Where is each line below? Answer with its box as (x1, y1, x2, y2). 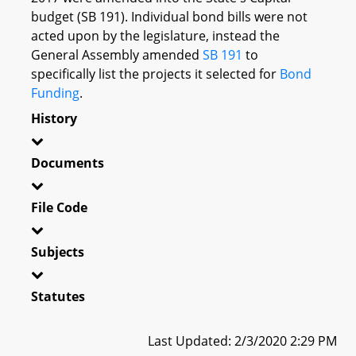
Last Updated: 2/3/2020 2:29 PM (148, 331, 337, 350)
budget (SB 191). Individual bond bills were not (31, 7, 308, 25)
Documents (31, 153, 104, 172)
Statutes (31, 287, 85, 305)
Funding (31, 83, 79, 102)
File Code (31, 198, 87, 216)
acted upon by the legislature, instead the (31, 26, 280, 44)
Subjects (31, 242, 84, 261)
